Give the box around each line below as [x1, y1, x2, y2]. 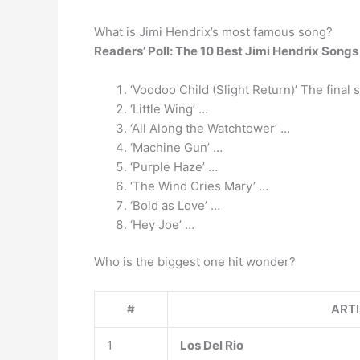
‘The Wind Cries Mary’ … [130, 178, 268, 194]
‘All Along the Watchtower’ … [130, 120, 290, 136]
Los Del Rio [180, 337, 243, 353]
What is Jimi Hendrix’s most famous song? [94, 23, 333, 39]
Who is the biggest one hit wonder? [94, 254, 296, 269]
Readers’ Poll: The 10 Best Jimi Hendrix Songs [94, 43, 358, 59]
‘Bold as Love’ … [130, 197, 220, 213]
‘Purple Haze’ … [130, 158, 218, 174]
